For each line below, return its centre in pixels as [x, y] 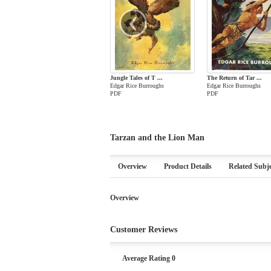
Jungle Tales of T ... [136, 78]
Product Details [188, 166]
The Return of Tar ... [234, 78]
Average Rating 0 [149, 258]
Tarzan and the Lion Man [157, 138]
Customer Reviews [144, 230]
